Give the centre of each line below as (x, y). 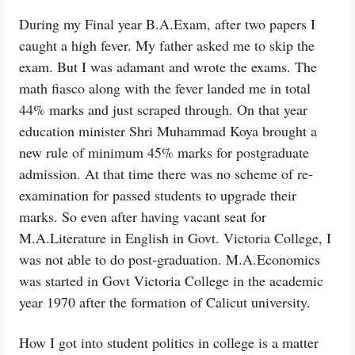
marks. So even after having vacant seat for (143, 217)
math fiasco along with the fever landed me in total (165, 88)
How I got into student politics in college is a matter (169, 343)
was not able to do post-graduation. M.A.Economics (170, 260)
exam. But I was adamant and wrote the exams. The (168, 67)
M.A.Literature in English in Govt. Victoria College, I (175, 238)
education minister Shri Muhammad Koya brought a (168, 131)
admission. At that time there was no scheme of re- (166, 174)
